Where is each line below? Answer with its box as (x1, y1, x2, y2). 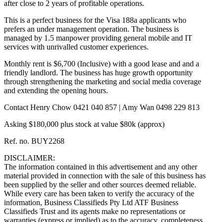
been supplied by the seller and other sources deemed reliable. (4, 180, 196, 189)
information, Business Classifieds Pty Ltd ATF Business (4, 198, 178, 207)
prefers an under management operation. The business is (4, 25, 179, 34)
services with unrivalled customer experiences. (4, 43, 149, 52)
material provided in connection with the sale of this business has (4, 171, 206, 180)
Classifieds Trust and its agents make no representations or (4, 207, 185, 216)
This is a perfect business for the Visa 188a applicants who (4, 16, 186, 25)
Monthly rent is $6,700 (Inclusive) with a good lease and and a (4, 59, 199, 68)
